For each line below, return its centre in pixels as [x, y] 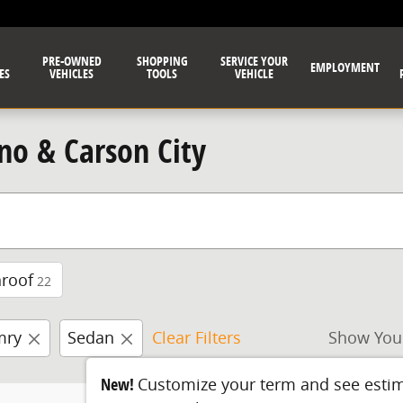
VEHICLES [72, 73]
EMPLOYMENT [345, 67]
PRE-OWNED [72, 61]
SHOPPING [162, 61]
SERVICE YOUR [254, 61]
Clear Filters [197, 337]
